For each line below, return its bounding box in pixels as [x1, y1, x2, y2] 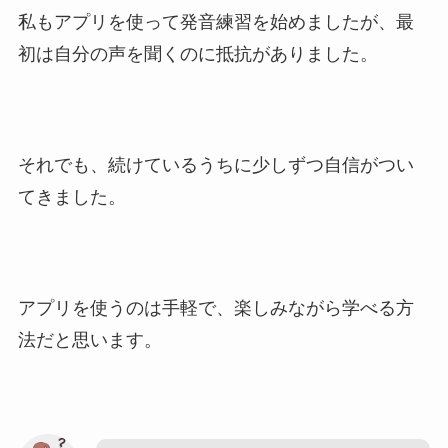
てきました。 [17, 186, 126, 207]
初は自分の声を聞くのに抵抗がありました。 [17, 43, 378, 64]
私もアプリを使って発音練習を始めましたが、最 [17, 11, 414, 32]
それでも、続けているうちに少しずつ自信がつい [17, 154, 414, 175]
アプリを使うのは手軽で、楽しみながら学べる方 [17, 297, 414, 318]
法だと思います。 [17, 329, 162, 350]
